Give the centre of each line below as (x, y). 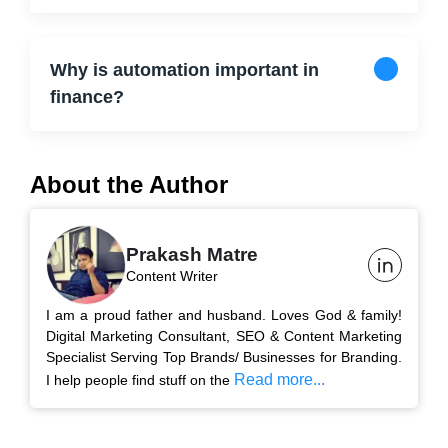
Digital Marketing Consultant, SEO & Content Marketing (224, 336)
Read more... (279, 379)
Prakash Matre (192, 254)
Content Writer (172, 275)
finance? (87, 97)
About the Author (129, 184)
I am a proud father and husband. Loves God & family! (224, 315)
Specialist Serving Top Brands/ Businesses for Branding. (224, 357)
